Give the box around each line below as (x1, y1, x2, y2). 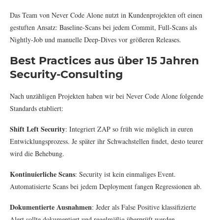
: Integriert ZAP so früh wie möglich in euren (65, 124, 193, 134)
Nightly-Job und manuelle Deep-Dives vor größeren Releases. (10, 34, 181, 44)
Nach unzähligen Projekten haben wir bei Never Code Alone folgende (10, 91, 203, 101)
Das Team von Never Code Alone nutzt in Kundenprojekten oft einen (10, 10, 202, 20)
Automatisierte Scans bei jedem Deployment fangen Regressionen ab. (10, 181, 202, 191)
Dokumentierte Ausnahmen (10, 201, 92, 212)
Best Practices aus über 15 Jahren (10, 54, 199, 67)
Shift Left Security (10, 123, 65, 134)
